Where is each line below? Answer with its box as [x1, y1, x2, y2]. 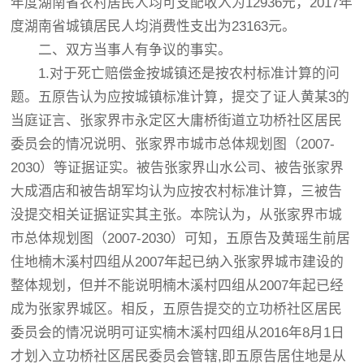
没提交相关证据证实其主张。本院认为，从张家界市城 [11, 207, 343, 223]
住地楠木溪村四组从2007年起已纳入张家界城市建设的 [11, 254, 344, 270]
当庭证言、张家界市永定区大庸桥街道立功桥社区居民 [11, 113, 343, 128]
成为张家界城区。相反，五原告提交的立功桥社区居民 [11, 301, 343, 317]
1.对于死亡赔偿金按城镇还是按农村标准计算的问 [11, 66, 340, 81]
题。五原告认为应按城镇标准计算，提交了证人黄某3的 [11, 89, 350, 105]
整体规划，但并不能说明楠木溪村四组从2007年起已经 [11, 278, 344, 293]
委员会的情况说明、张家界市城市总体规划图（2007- [11, 136, 336, 152]
